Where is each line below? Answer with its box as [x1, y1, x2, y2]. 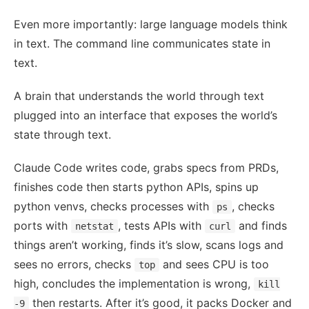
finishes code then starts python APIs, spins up [14, 179, 259, 194]
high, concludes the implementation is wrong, [14, 276, 254, 290]
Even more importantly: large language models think [14, 17, 288, 31]
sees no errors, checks [14, 257, 134, 271]
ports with [14, 218, 71, 232]
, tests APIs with [118, 218, 205, 232]
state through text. [14, 127, 111, 141]
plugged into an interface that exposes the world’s [14, 108, 277, 122]
